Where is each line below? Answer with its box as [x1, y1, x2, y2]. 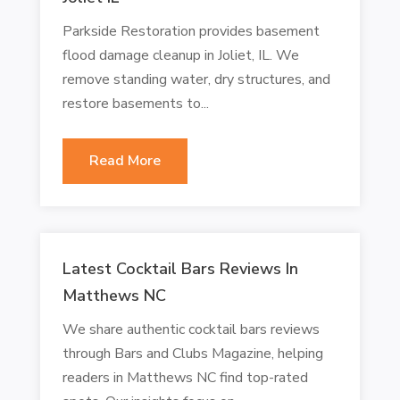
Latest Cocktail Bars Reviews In [62, 257, 298, 279]
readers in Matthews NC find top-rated [62, 367, 308, 387]
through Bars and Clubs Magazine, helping [62, 343, 323, 363]
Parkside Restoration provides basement [62, 21, 320, 41]
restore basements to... [62, 93, 209, 113]
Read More [88, 150, 161, 171]
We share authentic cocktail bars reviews [62, 319, 320, 339]
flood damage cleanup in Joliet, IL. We [62, 45, 299, 65]
